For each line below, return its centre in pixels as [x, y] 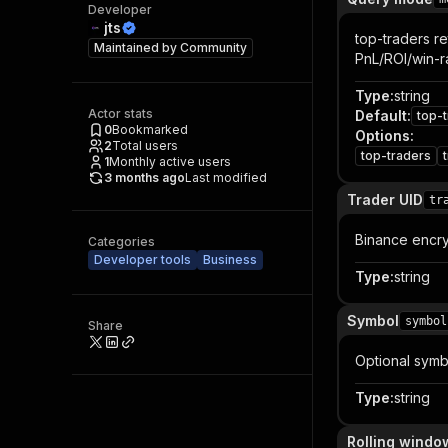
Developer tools [142, 259]
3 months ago [144, 177]
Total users [145, 145]
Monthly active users [170, 161]
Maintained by [137, 47]
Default [381, 115]
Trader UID [385, 199]
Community [213, 47]
